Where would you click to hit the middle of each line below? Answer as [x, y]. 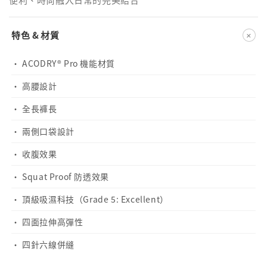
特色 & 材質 [35, 35]
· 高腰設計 [34, 86]
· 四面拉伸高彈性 [47, 222]
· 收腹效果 [34, 154]
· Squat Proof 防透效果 [60, 177]
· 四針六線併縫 [43, 245]
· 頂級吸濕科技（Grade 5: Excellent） [90, 199]
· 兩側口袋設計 [43, 131]
